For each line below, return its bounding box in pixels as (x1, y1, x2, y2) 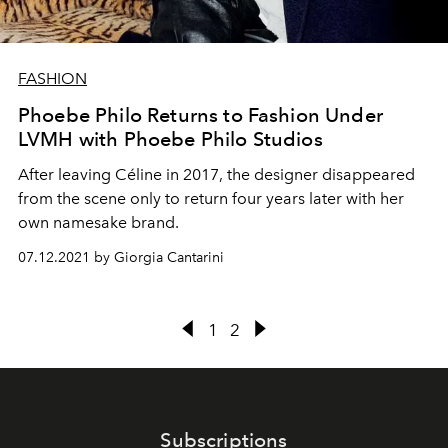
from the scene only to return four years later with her (18, 189, 404, 209)
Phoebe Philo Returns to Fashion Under (18, 103, 383, 128)
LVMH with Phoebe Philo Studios (18, 127, 323, 152)
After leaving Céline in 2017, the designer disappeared (18, 165, 415, 185)
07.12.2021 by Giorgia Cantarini (18, 249, 224, 267)
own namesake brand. (18, 213, 179, 233)
